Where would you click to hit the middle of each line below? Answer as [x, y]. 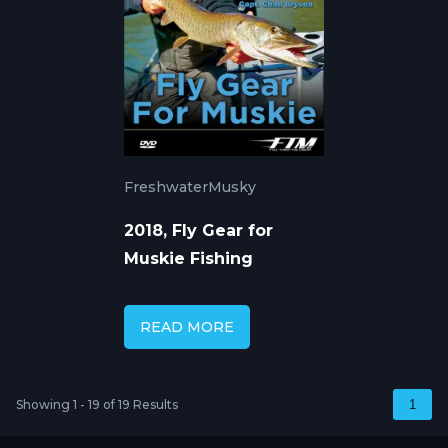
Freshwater [166, 187]
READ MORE [187, 327]
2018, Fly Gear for [198, 231]
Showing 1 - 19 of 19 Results [97, 405]
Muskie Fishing [188, 259]
